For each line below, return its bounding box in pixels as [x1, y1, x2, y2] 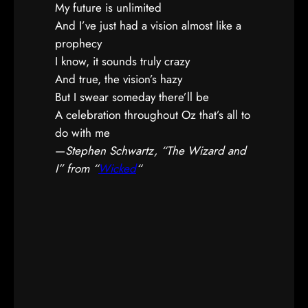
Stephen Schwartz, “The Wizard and [65, 142, 246, 159]
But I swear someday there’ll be [55, 89, 209, 105]
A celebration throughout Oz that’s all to [55, 107, 250, 123]
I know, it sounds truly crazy [55, 53, 190, 69]
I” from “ [55, 160, 98, 177]
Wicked [98, 160, 136, 177]
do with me [55, 124, 110, 141]
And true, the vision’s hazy [55, 71, 182, 87]
